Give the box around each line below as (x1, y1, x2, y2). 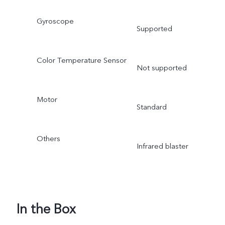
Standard (136, 101, 167, 112)
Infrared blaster (136, 141, 188, 151)
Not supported (136, 63, 187, 73)
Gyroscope (36, 16, 74, 27)
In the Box (16, 200, 76, 219)
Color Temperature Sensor (36, 55, 127, 66)
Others (36, 133, 60, 144)
